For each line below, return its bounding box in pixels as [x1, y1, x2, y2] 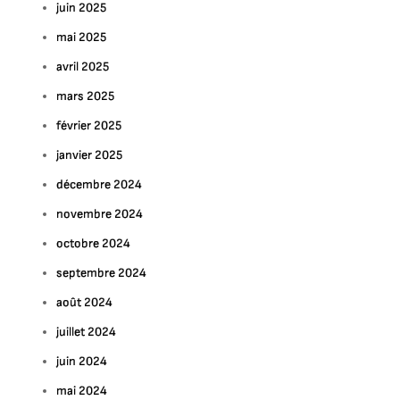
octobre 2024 [56, 236, 131, 251]
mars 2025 [56, 88, 115, 104]
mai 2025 [56, 29, 107, 45]
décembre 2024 [56, 177, 143, 192]
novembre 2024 [56, 206, 144, 221]
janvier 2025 [56, 147, 123, 162]
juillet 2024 [56, 324, 117, 339]
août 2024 [56, 295, 113, 310]
